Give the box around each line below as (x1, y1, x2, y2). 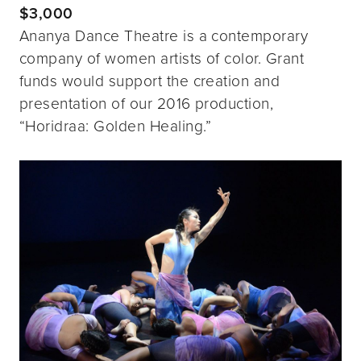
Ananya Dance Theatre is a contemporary (19, 23, 309, 46)
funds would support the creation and (19, 68, 280, 91)
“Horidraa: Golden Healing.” (19, 114, 212, 136)
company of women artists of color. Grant (19, 46, 305, 68)
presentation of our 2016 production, (19, 91, 274, 114)
